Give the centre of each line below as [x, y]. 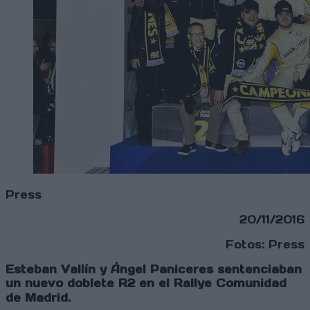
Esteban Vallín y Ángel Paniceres [109, 270]
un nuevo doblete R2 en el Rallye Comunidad [146, 283]
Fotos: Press [265, 245]
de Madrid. [44, 298]
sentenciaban [259, 270]
